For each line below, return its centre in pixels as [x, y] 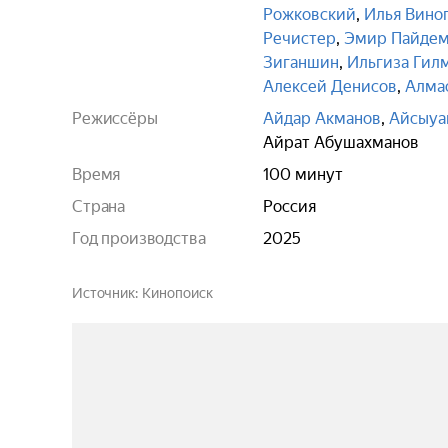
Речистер [299, 38]
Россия [289, 206]
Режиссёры [115, 118]
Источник [103, 293]
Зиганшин [301, 62]
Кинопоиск [177, 293]
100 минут [303, 174]
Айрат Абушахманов [341, 142]
